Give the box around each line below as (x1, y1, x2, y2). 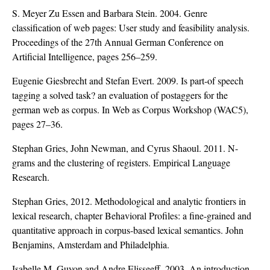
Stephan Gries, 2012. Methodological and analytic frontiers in (12, 195, 246, 208)
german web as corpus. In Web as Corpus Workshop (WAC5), (12, 103, 248, 116)
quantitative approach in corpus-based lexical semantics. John (12, 224, 243, 237)
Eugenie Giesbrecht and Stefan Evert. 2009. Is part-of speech (12, 74, 243, 87)
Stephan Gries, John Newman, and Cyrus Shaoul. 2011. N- (12, 142, 238, 155)
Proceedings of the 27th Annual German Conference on (12, 36, 224, 49)
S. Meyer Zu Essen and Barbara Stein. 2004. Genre (12, 7, 207, 20)
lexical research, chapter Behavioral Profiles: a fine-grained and (12, 209, 251, 222)
